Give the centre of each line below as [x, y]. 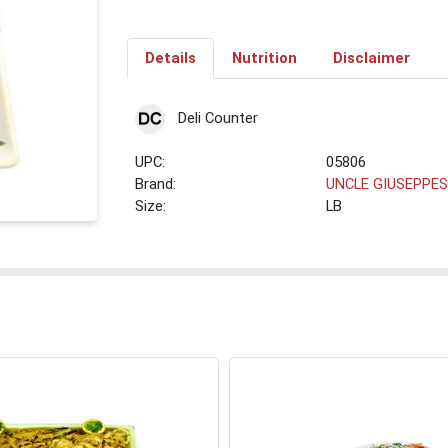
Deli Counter [217, 118]
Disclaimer [371, 58]
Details [170, 58]
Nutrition [264, 58]
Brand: [156, 184]
